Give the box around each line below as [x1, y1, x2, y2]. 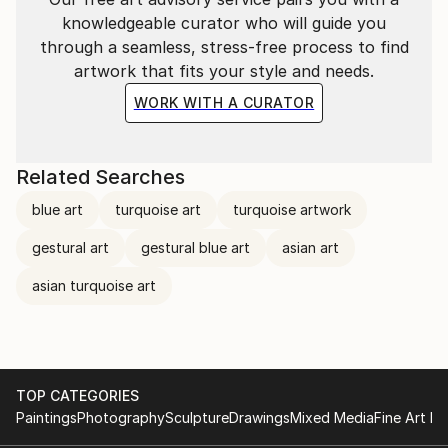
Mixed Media [290, 409, 374, 426]
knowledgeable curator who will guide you [62, 13, 386, 33]
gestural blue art [141, 239, 250, 256]
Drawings [229, 409, 290, 426]
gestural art [32, 239, 109, 256]
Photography [77, 409, 165, 426]
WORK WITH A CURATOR [133, 94, 315, 111]
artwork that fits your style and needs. [74, 61, 374, 81]
